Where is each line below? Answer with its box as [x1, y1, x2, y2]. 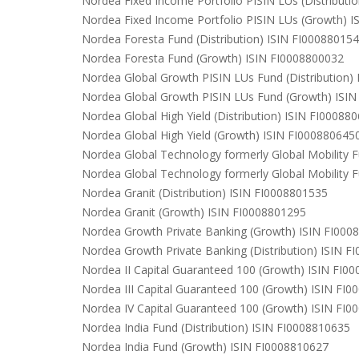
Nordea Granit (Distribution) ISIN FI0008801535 [82, 185, 328, 200]
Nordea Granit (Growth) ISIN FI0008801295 [82, 204, 306, 220]
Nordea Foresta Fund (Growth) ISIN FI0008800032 [82, 50, 344, 66]
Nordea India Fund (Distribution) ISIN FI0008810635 [82, 320, 350, 335]
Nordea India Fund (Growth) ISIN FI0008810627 [82, 339, 329, 354]
